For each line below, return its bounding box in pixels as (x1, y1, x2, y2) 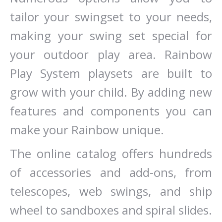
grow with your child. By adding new (10, 84, 212, 100)
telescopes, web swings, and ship (10, 183, 212, 199)
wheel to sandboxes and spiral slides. (10, 202, 212, 218)
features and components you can (10, 103, 212, 119)
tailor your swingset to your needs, (10, 8, 212, 25)
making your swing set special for (10, 27, 212, 44)
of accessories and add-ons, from (10, 164, 212, 180)
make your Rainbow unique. (10, 121, 164, 138)
